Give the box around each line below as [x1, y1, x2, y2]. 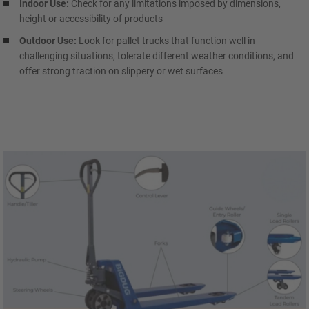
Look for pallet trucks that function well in [77, 34, 255, 46]
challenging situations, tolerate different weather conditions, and [19, 50, 294, 61]
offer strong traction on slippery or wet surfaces [19, 65, 223, 77]
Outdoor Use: [19, 34, 77, 46]
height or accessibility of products [19, 12, 163, 24]
